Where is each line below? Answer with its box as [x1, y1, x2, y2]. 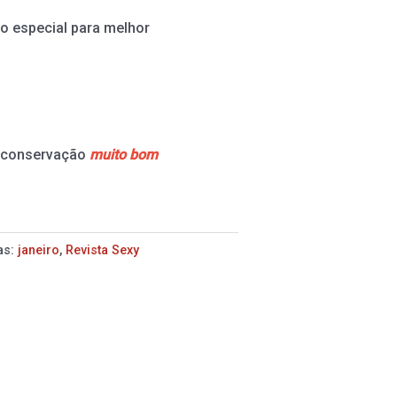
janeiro [18, 243, 60, 259]
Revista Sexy [66, 243, 140, 259]
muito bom [89, 146, 158, 164]
